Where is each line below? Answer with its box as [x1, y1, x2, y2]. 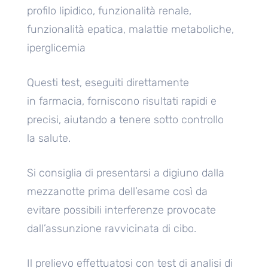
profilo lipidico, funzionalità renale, [27, 4, 191, 18]
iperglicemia [27, 41, 86, 55]
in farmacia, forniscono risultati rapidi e [27, 95, 217, 108]
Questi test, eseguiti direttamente [27, 76, 189, 90]
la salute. [27, 132, 71, 145]
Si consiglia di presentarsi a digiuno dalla [27, 166, 224, 180]
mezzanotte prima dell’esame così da [27, 185, 208, 199]
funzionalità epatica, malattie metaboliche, [27, 23, 234, 36]
